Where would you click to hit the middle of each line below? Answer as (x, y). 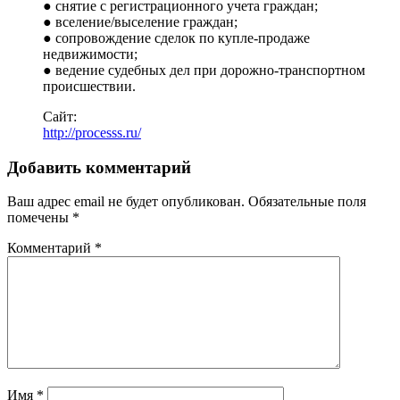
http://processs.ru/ (92, 132)
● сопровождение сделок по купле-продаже (176, 37)
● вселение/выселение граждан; (140, 21)
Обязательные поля (307, 202)
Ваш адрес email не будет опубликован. (126, 202)
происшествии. (89, 86)
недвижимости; (90, 54)
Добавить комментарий (99, 167)
